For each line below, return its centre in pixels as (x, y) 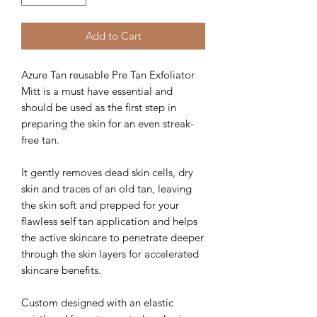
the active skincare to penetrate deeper (113, 238)
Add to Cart (113, 36)
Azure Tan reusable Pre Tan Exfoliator (108, 75)
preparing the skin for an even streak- (108, 124)
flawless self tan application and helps (109, 221)
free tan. (40, 140)
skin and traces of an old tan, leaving (106, 189)
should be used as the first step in (99, 108)
